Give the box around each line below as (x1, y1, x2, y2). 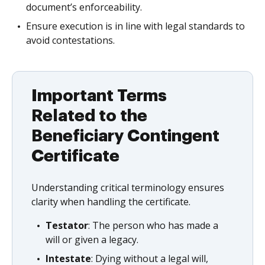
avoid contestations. (26, 34, 115, 47)
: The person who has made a (88, 219, 218, 232)
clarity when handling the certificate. (31, 195, 190, 208)
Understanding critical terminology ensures (31, 181, 224, 194)
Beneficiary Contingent (31, 128, 219, 144)
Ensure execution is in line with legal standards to (26, 20, 245, 33)
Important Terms (31, 88, 167, 104)
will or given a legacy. (46, 233, 138, 246)
